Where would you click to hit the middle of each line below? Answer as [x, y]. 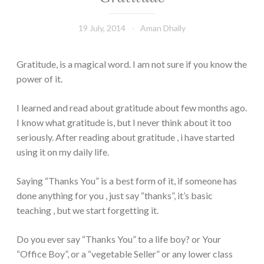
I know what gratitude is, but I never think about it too [124, 122]
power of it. [39, 78]
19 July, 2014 [102, 28]
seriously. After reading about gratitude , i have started [126, 137]
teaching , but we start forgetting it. [88, 210]
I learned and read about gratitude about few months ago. [132, 107]
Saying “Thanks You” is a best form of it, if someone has [127, 180]
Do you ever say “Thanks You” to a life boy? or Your [119, 239]
